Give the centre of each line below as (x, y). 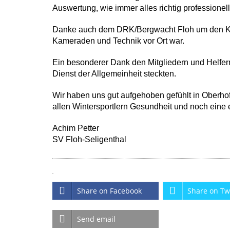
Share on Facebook (109, 191)
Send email (96, 219)
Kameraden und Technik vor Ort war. (118, 41)
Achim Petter (76, 128)
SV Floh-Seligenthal (89, 139)
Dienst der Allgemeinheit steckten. (114, 74)
